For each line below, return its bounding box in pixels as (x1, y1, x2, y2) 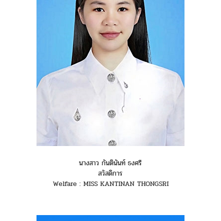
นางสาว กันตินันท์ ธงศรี (79, 158, 142, 169)
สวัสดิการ (98, 168, 123, 179)
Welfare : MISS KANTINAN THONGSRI (52, 179, 169, 189)
